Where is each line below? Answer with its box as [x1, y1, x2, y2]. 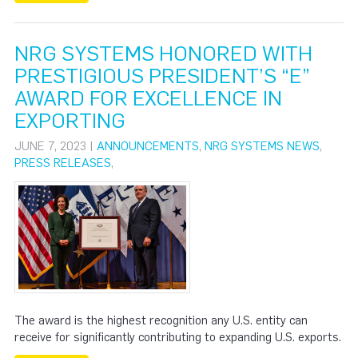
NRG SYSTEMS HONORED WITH [14, 41, 312, 66]
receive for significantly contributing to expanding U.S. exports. [14, 330, 341, 344]
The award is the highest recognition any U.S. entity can [14, 313, 308, 328]
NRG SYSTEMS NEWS [205, 139, 320, 153]
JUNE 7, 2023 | [14, 139, 97, 153]
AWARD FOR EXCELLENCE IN [14, 86, 282, 111]
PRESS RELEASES [14, 156, 111, 170]
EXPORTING [14, 108, 125, 133]
